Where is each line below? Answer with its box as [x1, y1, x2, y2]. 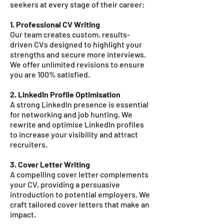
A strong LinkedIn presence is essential [10, 99, 148, 109]
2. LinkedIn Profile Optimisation [10, 89, 120, 99]
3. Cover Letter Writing [10, 159, 90, 169]
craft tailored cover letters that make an [10, 199, 149, 209]
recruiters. [10, 139, 47, 149]
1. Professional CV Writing [10, 19, 100, 29]
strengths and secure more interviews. [10, 49, 146, 59]
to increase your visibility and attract [10, 129, 138, 139]
